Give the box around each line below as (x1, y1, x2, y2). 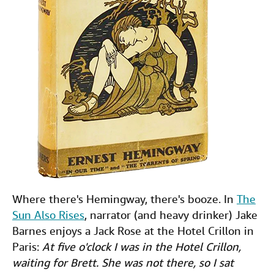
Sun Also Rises (12, 208, 84, 222)
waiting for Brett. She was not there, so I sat (12, 256, 234, 270)
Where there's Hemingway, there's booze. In (12, 192, 237, 206)
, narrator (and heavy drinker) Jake (84, 208, 257, 222)
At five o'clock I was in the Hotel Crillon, (42, 240, 241, 254)
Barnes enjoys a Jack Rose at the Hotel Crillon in (12, 224, 254, 238)
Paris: (12, 240, 42, 254)
